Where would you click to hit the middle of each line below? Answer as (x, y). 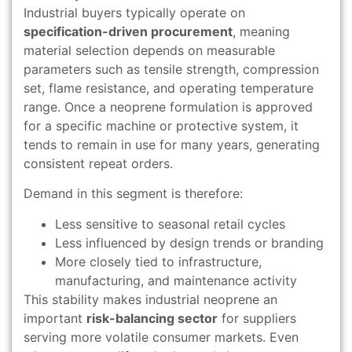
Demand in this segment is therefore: (133, 194)
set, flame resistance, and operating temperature (169, 88)
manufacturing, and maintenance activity (176, 280)
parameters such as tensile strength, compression (171, 69)
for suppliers (257, 318)
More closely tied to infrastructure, (158, 261)
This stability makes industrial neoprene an (150, 299)
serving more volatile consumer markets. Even (161, 337)
